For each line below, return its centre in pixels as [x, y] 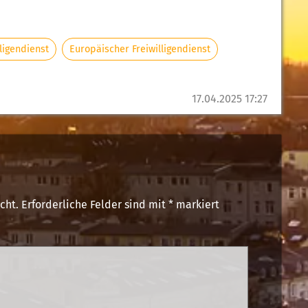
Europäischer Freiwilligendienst [140, 49]
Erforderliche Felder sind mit [95, 204]
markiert [196, 204]
